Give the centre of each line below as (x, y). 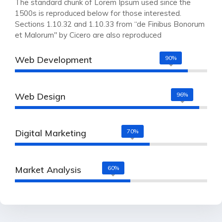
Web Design (40, 97)
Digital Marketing (51, 133)
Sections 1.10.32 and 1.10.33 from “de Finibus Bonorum (110, 24)
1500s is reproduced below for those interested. (98, 13)
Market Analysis (48, 170)
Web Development (54, 60)
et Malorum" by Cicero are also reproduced (88, 35)
